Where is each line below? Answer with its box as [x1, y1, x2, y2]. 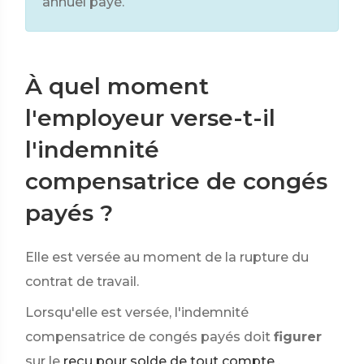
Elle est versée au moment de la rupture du [25, 249, 309, 265]
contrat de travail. [25, 274, 139, 289]
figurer [274, 329, 322, 344]
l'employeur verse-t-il [25, 104, 275, 132]
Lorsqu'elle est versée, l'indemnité [25, 305, 249, 320]
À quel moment [25, 72, 209, 100]
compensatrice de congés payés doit [25, 329, 271, 344]
